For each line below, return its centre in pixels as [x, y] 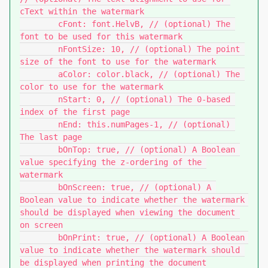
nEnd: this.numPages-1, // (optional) [39, 124]
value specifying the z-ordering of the [111, 162]
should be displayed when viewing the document [127, 212]
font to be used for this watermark [101, 36]
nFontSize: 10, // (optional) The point [39, 49]
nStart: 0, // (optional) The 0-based [39, 99]
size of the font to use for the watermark [118, 62]
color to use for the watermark [92, 87]
